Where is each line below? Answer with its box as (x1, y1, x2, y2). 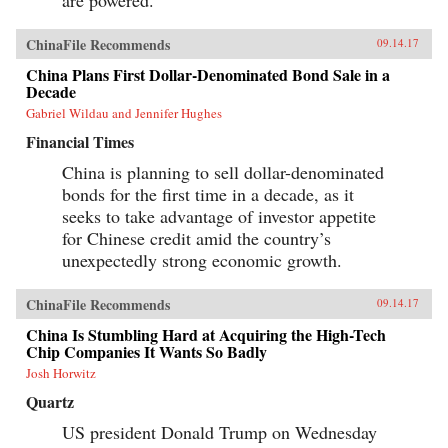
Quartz (26, 389, 74, 413)
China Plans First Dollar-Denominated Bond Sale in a (26, 62, 390, 86)
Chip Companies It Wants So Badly (26, 339, 267, 363)
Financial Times (26, 129, 134, 153)
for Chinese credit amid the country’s (62, 225, 331, 250)
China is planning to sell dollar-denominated (62, 159, 384, 184)
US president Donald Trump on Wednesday (62, 419, 377, 444)
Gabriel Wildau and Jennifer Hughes (26, 103, 222, 122)
